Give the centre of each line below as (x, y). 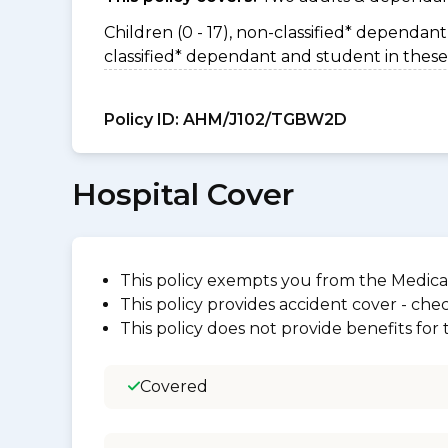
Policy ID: (141, 119)
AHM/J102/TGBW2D (263, 119)
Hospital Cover (183, 194)
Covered (174, 386)
